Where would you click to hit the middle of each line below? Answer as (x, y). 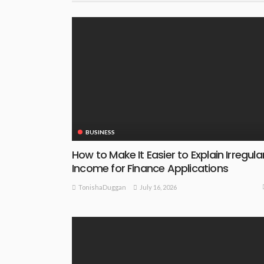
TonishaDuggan (102, 187)
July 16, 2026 (158, 187)
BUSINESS (100, 132)
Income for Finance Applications (150, 168)
